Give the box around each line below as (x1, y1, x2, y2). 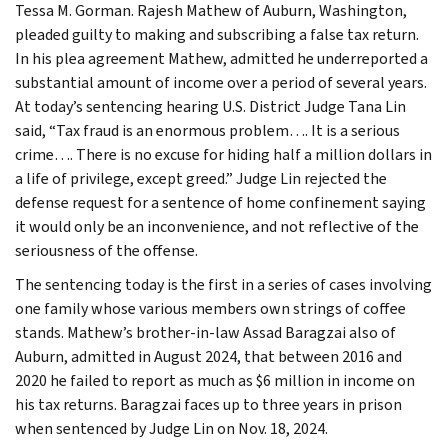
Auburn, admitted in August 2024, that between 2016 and (15, 345, 402, 367)
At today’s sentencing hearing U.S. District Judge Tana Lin (15, 95, 406, 117)
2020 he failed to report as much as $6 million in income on (15, 369, 415, 391)
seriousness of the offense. (15, 239, 198, 261)
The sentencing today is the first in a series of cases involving (15, 273, 432, 295)
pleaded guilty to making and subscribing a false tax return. (15, 23, 419, 45)
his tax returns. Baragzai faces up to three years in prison (15, 393, 402, 415)
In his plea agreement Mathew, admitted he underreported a (15, 47, 428, 69)
